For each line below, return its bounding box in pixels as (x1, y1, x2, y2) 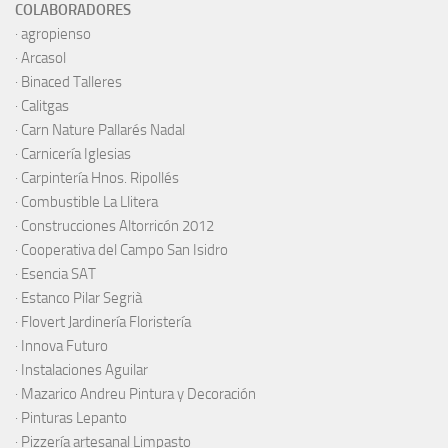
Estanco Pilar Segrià (21, 288, 142, 307)
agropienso (21, 24, 91, 43)
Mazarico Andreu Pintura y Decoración (21, 384, 256, 403)
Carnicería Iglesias (21, 144, 131, 163)
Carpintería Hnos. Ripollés (21, 168, 179, 187)
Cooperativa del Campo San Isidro (21, 240, 228, 259)
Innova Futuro (21, 336, 108, 355)
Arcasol (21, 48, 66, 67)
